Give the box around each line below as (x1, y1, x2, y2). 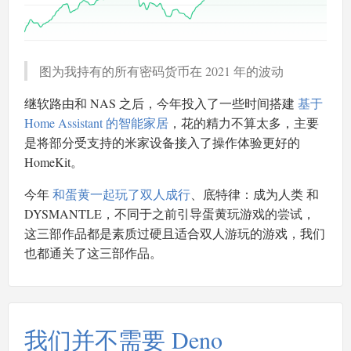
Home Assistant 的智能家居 (24, 114, 168, 132)
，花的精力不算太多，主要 (168, 114, 319, 132)
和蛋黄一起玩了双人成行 (52, 186, 190, 203)
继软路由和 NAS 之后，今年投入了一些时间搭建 (24, 95, 298, 112)
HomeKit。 (24, 154, 83, 171)
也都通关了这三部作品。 (24, 244, 162, 262)
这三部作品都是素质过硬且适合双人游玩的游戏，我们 (24, 225, 325, 242)
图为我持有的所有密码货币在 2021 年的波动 (39, 63, 284, 80)
